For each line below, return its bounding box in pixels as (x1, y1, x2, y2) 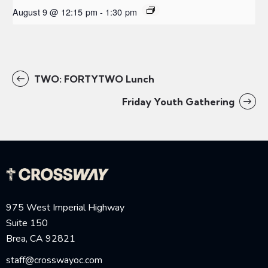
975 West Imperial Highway (6, 200, 124, 214)
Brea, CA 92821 (6, 232, 75, 245)
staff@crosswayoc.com (6, 253, 102, 267)
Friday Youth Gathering (121, 95, 237, 108)
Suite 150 (6, 216, 48, 230)
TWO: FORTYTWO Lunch (31, 72, 154, 85)
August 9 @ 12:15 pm (13, 5, 98, 18)
